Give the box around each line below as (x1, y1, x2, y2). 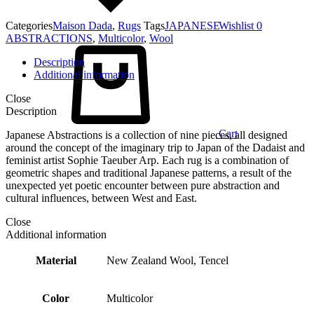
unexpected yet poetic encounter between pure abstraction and (6, 179, 280, 191)
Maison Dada (53, 20, 112, 32)
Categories (6, 20, 53, 32)
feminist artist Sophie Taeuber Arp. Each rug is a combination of (6, 154, 289, 166)
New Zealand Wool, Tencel (107, 254, 228, 266)
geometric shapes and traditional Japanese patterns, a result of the (6, 167, 292, 179)
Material (35, 254, 76, 266)
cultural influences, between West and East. (6, 192, 197, 204)
